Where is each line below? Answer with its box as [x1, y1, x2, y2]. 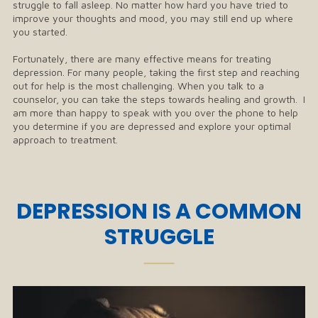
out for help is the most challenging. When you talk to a [13, 79, 264, 92]
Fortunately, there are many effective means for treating [13, 53, 271, 65]
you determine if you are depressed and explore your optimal [13, 120, 291, 133]
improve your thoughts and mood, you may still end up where [13, 12, 293, 25]
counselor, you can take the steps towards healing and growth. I [13, 93, 305, 106]
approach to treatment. [13, 133, 118, 146]
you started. [13, 26, 67, 38]
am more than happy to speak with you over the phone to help [13, 106, 298, 119]
